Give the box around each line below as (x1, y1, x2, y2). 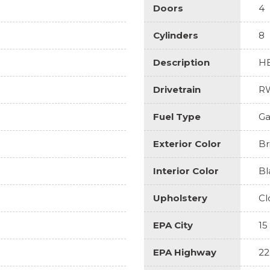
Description (153, 56, 210, 68)
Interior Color (153, 165, 219, 177)
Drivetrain (153, 83, 201, 95)
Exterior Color (153, 137, 221, 149)
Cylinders (153, 29, 198, 41)
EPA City (153, 219, 193, 231)
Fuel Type (153, 110, 201, 122)
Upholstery (153, 192, 207, 204)
